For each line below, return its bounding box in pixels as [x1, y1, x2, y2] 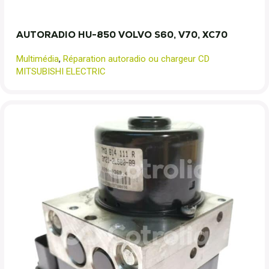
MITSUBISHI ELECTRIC [16, 66, 106, 77]
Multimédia [16, 53, 59, 64]
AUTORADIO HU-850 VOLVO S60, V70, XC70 [16, 29, 228, 40]
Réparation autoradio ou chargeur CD [63, 53, 210, 64]
